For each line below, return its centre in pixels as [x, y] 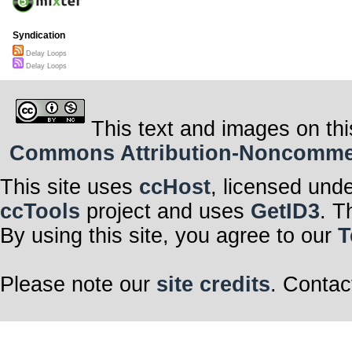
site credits [213, 284]
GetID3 [285, 211]
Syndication [39, 36]
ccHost [175, 187]
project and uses [165, 211]
